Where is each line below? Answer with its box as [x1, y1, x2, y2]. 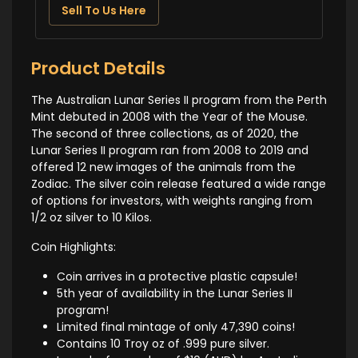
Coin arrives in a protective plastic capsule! [57, 268, 297, 284]
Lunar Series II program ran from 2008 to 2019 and [31, 141, 308, 158]
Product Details [31, 55, 165, 81]
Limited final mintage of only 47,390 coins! [57, 318, 295, 335]
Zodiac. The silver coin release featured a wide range [31, 175, 326, 192]
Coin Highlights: [31, 238, 116, 255]
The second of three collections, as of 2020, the [31, 125, 299, 141]
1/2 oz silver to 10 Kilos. [31, 209, 152, 225]
